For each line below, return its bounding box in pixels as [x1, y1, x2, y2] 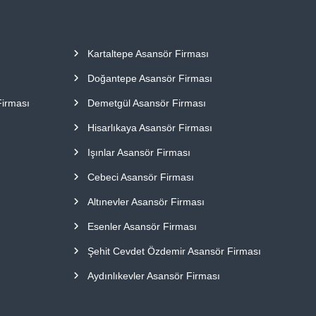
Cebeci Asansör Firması [87, 171, 195, 183]
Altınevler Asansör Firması [87, 196, 205, 208]
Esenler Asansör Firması [87, 221, 197, 233]
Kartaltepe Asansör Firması [87, 48, 209, 60]
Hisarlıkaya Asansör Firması [87, 122, 213, 134]
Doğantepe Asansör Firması [87, 73, 213, 85]
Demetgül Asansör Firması [87, 97, 207, 109]
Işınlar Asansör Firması [87, 147, 191, 159]
